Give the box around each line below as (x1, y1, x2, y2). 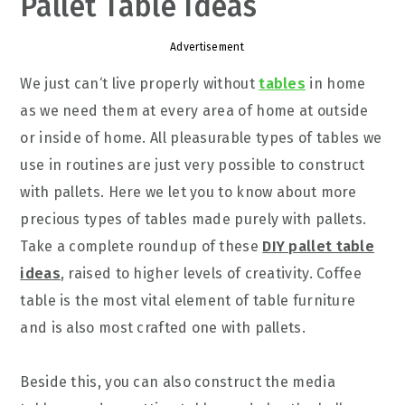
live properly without (108, 75, 259, 92)
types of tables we (251, 129, 382, 146)
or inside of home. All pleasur (20, 129, 222, 146)
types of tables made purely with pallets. (80, 211, 367, 228)
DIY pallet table (262, 238, 375, 255)
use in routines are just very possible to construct (20, 156, 365, 174)
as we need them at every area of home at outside (20, 102, 369, 119)
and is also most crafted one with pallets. (20, 319, 306, 336)
